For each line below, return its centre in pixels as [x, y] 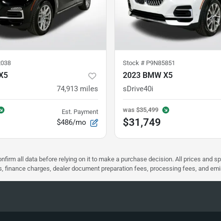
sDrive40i [138, 89]
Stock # [134, 63]
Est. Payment [80, 112]
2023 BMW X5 [148, 75]
